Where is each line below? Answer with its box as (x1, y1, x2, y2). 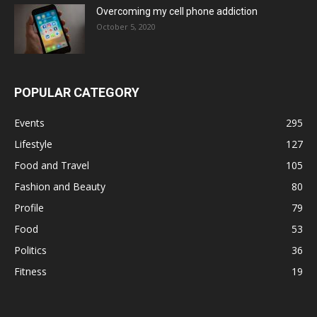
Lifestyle (14, 137, 52, 151)
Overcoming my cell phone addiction (96, 6, 258, 18)
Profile (14, 201, 44, 215)
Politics (14, 243, 47, 258)
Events (14, 116, 45, 130)
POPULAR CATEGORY (14, 85, 139, 100)
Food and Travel (14, 158, 89, 173)
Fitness (14, 265, 47, 279)
